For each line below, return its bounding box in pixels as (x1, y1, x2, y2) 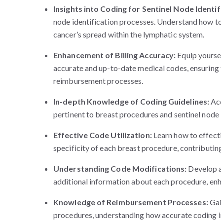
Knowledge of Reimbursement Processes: (53, 197, 210, 207)
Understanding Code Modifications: (53, 164, 188, 174)
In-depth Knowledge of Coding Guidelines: (53, 97, 211, 107)
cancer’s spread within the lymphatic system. (53, 30, 205, 39)
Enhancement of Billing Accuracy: (53, 50, 178, 60)
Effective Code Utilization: (53, 130, 153, 140)
